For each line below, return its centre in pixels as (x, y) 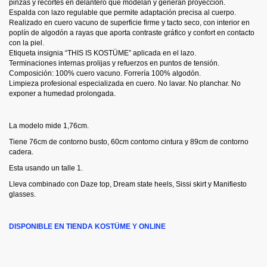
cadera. (21, 152)
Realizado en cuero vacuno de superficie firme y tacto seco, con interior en (129, 22)
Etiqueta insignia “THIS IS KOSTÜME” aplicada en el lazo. (103, 53)
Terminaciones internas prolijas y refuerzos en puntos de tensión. (114, 63)
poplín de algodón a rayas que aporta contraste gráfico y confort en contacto (132, 32)
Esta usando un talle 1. (46, 168)
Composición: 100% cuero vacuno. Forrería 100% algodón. (105, 73)
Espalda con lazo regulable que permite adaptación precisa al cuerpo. (122, 12)
